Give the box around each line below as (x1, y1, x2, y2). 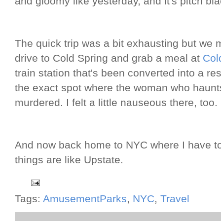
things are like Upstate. (15, 154, 123, 166)
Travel (160, 193, 189, 205)
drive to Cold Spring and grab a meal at (15, 52, 203, 65)
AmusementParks (43, 193, 127, 205)
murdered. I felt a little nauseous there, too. (15, 97, 218, 109)
